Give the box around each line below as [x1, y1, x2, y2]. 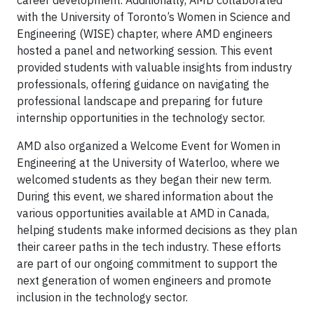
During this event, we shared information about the [17, 189, 273, 203]
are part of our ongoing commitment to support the [17, 256, 278, 271]
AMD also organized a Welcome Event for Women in [17, 138, 280, 153]
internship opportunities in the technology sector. [17, 110, 265, 125]
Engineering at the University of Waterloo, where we [17, 155, 280, 170]
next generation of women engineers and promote [17, 273, 271, 287]
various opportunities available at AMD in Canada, [17, 205, 269, 220]
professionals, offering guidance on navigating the [17, 76, 269, 91]
